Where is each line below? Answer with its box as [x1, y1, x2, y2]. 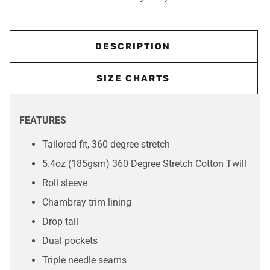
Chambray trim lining [42, 196, 132, 208]
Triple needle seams [42, 254, 127, 266]
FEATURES [19, 114, 66, 126]
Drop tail [42, 215, 79, 227]
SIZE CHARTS [96, 72, 170, 84]
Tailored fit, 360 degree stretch [42, 138, 171, 150]
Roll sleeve [42, 177, 88, 189]
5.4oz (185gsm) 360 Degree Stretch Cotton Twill [42, 157, 247, 169]
